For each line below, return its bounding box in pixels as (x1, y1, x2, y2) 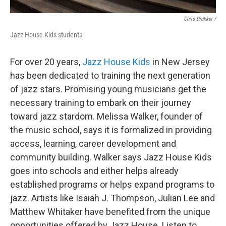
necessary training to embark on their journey (10, 97, 191, 108)
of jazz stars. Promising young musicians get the (10, 84, 206, 94)
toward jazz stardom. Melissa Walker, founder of (10, 111, 203, 122)
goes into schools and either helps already (10, 165, 179, 176)
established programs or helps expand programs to (10, 179, 214, 190)
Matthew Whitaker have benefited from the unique (10, 206, 210, 217)
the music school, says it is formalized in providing (10, 125, 212, 135)
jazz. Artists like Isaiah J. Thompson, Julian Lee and (10, 193, 215, 203)
